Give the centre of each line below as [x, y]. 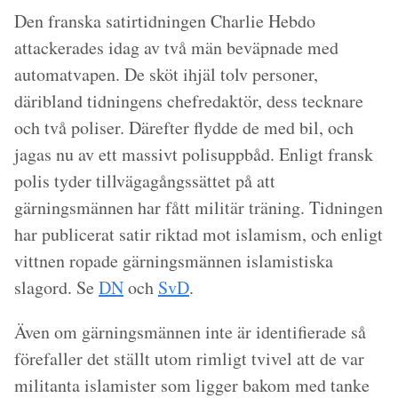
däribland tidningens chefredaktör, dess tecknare [189, 101]
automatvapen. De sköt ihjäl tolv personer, [166, 74]
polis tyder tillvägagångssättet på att [145, 181]
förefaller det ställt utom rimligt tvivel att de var [189, 358]
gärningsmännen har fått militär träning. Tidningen [199, 207]
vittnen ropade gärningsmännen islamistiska [174, 261]
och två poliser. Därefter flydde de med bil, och [184, 127]
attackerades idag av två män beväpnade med [176, 48]
